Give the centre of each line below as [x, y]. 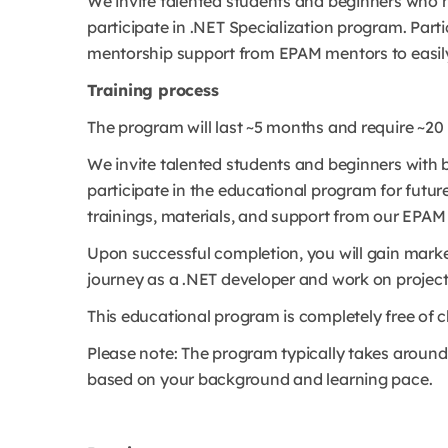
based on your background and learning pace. [260, 379]
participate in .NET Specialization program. [249, 27]
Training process [153, 90]
